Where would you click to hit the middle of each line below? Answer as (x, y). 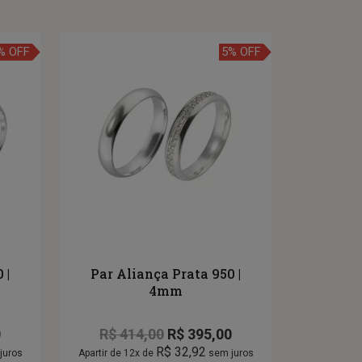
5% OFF (241, 52)
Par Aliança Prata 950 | (166, 274)
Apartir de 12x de (117, 354)
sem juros (229, 354)
